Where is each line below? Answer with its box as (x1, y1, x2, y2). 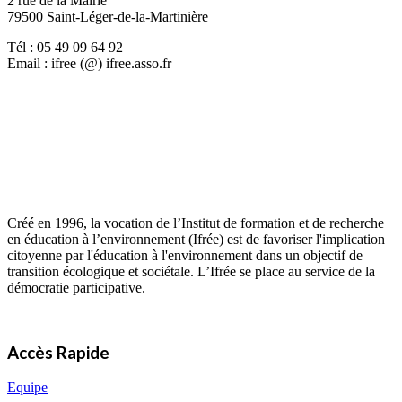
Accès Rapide (7, 343, 109, 363)
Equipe (7, 380, 48, 396)
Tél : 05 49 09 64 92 (7, 39, 123, 55)
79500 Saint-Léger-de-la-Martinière (7, 8, 208, 24)
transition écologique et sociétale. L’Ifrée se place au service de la (7, 263, 375, 279)
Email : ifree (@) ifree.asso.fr (7, 55, 171, 71)
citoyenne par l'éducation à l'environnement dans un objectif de (7, 247, 363, 263)
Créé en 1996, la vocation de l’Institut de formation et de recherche (7, 214, 384, 231)
